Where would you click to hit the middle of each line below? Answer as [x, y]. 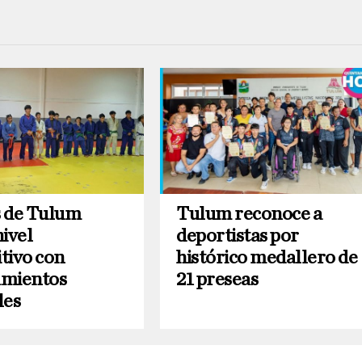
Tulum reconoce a [249, 215]
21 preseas [217, 280]
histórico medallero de [267, 258]
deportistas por [238, 236]
